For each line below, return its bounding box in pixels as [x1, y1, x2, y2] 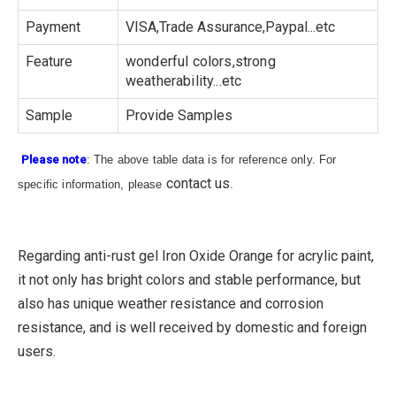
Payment [26, 19, 80, 35]
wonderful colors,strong [126, 53, 276, 70]
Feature [26, 53, 72, 70]
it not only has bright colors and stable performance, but [18, 271, 361, 288]
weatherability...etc [126, 72, 242, 89]
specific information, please [18, 178, 166, 191]
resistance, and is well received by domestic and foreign [18, 319, 367, 336]
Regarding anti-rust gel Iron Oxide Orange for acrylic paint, [18, 247, 374, 264]
